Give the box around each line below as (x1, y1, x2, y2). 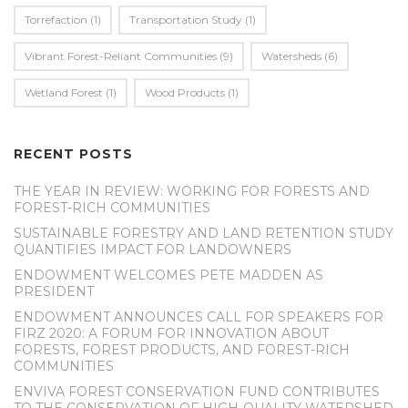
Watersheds (261, 49, 321, 63)
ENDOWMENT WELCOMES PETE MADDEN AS (14, 267, 323, 283)
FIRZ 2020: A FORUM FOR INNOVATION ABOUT (14, 325, 329, 342)
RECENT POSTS (14, 146, 133, 162)
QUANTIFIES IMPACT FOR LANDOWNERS (14, 241, 291, 258)
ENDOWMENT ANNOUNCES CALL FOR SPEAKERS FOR (14, 309, 383, 325)
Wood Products (145, 86, 225, 99)
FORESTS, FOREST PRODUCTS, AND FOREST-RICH (14, 342, 350, 358)
